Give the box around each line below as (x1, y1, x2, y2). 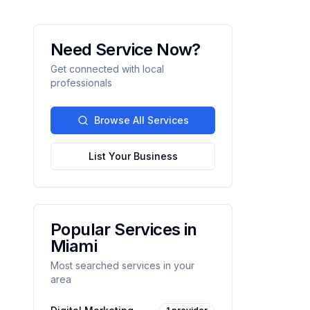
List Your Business (88, 150, 178, 162)
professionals (51, 77, 112, 89)
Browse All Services (93, 114, 189, 126)
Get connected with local (51, 63, 164, 75)
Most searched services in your (51, 259, 194, 271)
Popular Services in (51, 219, 197, 239)
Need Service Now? (51, 39, 201, 60)
